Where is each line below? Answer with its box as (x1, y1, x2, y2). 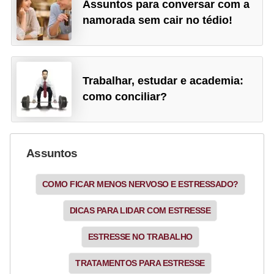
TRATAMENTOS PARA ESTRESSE (75, 258, 205, 268)
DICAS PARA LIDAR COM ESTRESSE (69, 206, 211, 216)
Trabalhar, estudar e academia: (83, 75, 244, 87)
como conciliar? (83, 91, 168, 103)
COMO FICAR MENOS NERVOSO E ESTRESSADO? (42, 179, 239, 190)
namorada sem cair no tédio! (83, 13, 233, 26)
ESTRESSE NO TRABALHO (87, 232, 193, 242)
